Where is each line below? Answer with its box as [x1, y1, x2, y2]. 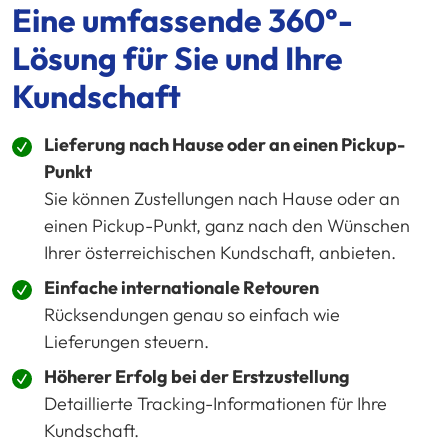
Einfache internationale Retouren [44, 275, 319, 299]
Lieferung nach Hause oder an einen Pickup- [44, 132, 405, 156]
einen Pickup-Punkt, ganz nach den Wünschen [44, 213, 410, 237]
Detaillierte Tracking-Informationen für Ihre [44, 391, 387, 415]
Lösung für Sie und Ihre [12, 37, 343, 78]
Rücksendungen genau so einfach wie [44, 302, 340, 326]
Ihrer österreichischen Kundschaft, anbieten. [44, 240, 396, 264]
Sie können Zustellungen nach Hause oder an [44, 186, 400, 210]
